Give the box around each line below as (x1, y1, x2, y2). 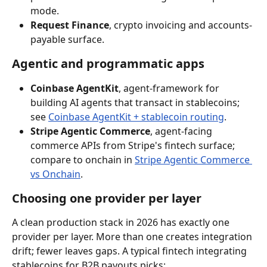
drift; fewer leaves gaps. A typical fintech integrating (12, 244, 249, 258)
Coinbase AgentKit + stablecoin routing (48, 110, 224, 124)
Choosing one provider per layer (12, 190, 201, 207)
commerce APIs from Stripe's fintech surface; (30, 139, 237, 153)
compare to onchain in (30, 153, 135, 167)
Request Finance (30, 18, 109, 32)
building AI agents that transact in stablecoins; (30, 96, 242, 110)
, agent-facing (150, 125, 215, 138)
